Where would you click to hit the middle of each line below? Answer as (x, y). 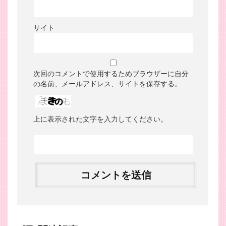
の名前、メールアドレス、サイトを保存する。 (107, 83)
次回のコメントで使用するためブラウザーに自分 (111, 73)
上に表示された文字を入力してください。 (100, 119)
